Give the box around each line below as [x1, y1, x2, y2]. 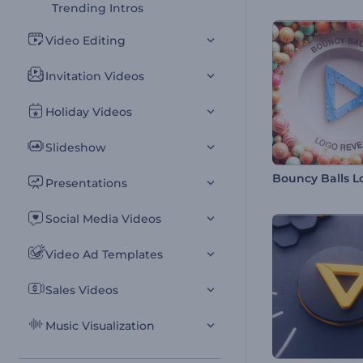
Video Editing [45, 33, 126, 48]
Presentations [45, 176, 127, 190]
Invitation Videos [45, 69, 144, 83]
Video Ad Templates [45, 247, 163, 262]
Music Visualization [45, 318, 155, 333]
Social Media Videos [45, 211, 161, 226]
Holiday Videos [45, 105, 132, 119]
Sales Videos [45, 283, 118, 297]
